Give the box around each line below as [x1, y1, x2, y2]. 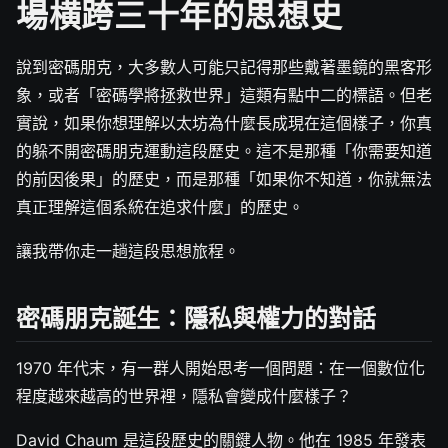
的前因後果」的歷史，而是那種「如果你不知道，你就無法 [16, 169, 432, 189]
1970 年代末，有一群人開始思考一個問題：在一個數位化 [16, 358, 425, 379]
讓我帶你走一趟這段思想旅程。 [16, 241, 240, 261]
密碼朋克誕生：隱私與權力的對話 [16, 300, 376, 335]
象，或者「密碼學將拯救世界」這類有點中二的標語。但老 [16, 85, 432, 105]
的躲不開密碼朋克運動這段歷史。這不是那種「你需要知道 [16, 141, 432, 161]
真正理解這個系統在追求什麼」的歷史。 [16, 197, 304, 217]
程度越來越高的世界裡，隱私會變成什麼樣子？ [16, 386, 352, 407]
